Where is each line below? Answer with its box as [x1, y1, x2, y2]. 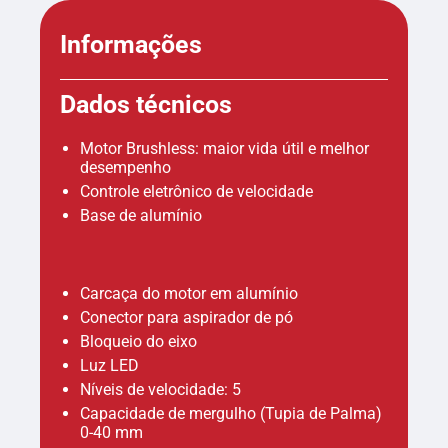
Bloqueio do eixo [80, 331, 198, 351]
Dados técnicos [60, 89, 233, 119]
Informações [60, 29, 203, 59]
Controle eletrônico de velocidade [80, 181, 314, 201]
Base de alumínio [80, 205, 203, 225]
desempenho [80, 157, 172, 177]
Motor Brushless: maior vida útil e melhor [80, 138, 370, 158]
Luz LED [80, 355, 140, 375]
